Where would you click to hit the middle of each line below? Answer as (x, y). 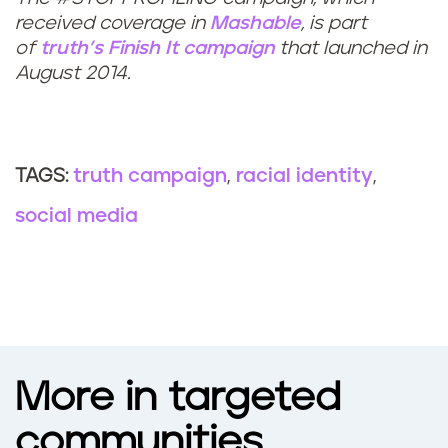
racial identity (304, 176)
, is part (334, 24)
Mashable (255, 24)
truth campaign (150, 176)
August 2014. (72, 74)
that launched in (350, 49)
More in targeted (178, 398)
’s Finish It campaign (181, 49)
